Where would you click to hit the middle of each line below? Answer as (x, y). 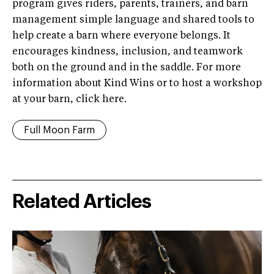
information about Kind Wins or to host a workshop (137, 83)
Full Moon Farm (59, 130)
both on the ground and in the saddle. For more (127, 68)
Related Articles (82, 202)
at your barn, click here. (69, 99)
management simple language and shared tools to (133, 20)
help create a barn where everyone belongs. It (121, 36)
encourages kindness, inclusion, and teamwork (128, 52)
